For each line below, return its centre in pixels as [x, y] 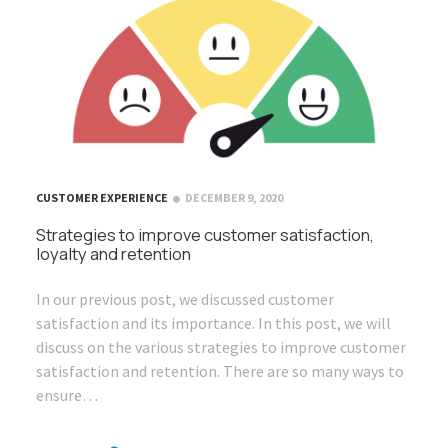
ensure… [67, 395]
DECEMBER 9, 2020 [234, 198]
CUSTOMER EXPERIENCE [102, 198]
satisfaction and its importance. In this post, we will [213, 323]
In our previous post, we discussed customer [185, 299]
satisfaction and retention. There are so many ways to [220, 371]
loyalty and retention [113, 254]
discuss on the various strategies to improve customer [221, 347]
